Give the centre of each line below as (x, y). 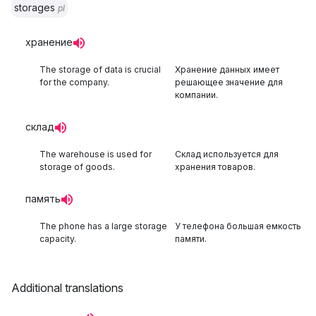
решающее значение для (229, 82)
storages (36, 7)
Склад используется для (227, 154)
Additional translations (67, 288)
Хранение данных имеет (227, 69)
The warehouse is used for (96, 154)
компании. (196, 95)
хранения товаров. (215, 167)
